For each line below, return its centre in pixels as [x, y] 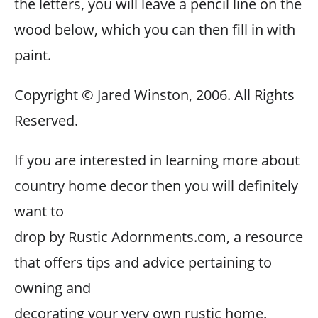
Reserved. [46, 120]
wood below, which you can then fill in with [155, 29]
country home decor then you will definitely [156, 186]
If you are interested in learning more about [157, 160]
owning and [53, 288]
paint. [33, 55]
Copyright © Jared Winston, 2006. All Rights [154, 95]
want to [39, 211]
